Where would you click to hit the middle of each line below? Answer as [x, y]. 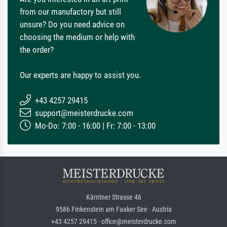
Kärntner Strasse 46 [113, 197]
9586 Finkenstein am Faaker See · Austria [113, 209]
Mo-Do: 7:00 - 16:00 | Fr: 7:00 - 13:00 [94, 125]
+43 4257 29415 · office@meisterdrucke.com [113, 221]
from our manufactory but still [70, 11]
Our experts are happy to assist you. [80, 75]
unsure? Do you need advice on [72, 24]
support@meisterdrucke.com [83, 113]
